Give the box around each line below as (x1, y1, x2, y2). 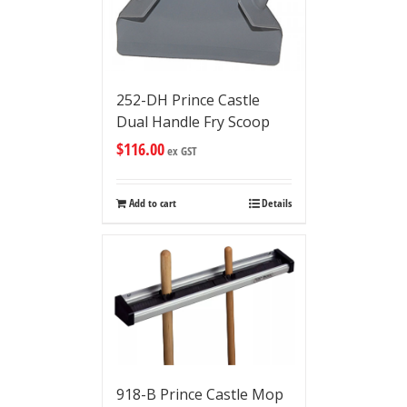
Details (261, 195, 292, 212)
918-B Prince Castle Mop (115, 383, 283, 404)
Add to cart (128, 195, 176, 212)
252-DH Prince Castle (115, 90, 260, 111)
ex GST (164, 143, 197, 160)
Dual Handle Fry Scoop (115, 112, 270, 133)
